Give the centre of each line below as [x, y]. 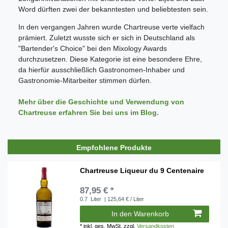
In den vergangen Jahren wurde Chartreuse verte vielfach [111, 27]
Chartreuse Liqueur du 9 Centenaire [142, 170]
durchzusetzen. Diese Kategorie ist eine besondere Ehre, [110, 59]
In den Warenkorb [140, 213]
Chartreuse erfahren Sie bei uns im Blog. [90, 112]
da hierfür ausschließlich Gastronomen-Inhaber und [102, 69]
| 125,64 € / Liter [124, 199]
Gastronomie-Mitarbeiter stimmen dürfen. [85, 80]
